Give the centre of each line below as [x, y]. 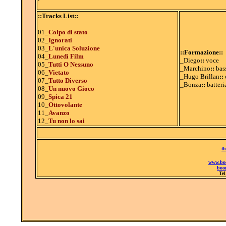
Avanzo [59, 113]
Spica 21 [60, 97]
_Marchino [195, 68]
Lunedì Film [66, 56]
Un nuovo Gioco [71, 89]
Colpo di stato [68, 32]
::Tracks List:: [58, 16]
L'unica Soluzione [74, 48]
